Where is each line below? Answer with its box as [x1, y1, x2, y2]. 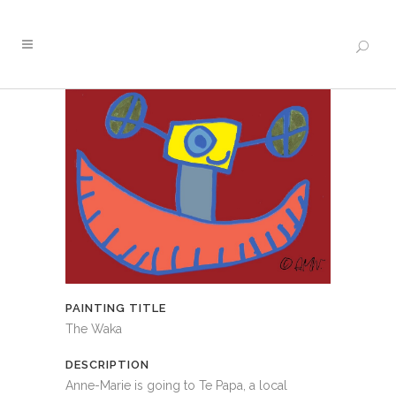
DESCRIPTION [65, 358, 149, 372]
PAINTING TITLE [65, 301, 166, 316]
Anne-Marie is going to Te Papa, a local [65, 378, 287, 393]
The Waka [65, 322, 122, 337]
